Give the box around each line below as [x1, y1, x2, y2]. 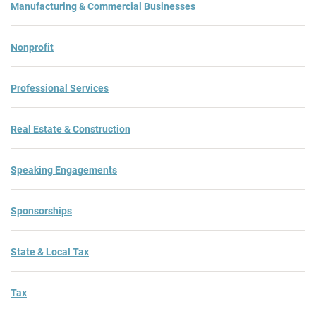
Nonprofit [11, 41, 54, 53]
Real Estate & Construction [11, 123, 130, 135]
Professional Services [11, 82, 109, 94]
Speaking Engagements [11, 164, 117, 176]
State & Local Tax [11, 245, 89, 257]
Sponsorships [11, 205, 72, 217]
